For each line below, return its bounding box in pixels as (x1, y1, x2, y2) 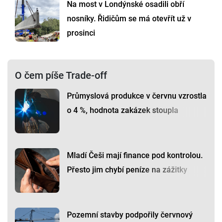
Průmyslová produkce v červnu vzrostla (67, 91, 207, 101)
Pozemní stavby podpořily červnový (67, 210, 193, 220)
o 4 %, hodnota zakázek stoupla (67, 106, 178, 115)
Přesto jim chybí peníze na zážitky (67, 165, 187, 175)
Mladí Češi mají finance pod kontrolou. (67, 151, 203, 161)
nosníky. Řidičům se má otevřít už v (67, 14, 191, 24)
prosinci (67, 28, 95, 38)
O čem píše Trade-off (15, 69, 107, 82)
